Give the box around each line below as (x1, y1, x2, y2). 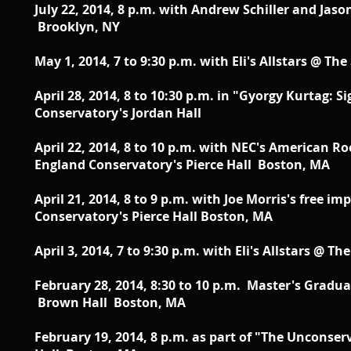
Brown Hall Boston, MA (34, 294, 186, 311)
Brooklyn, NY (34, 18, 120, 35)
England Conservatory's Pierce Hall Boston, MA (34, 156, 330, 173)
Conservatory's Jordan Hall (34, 104, 201, 121)
